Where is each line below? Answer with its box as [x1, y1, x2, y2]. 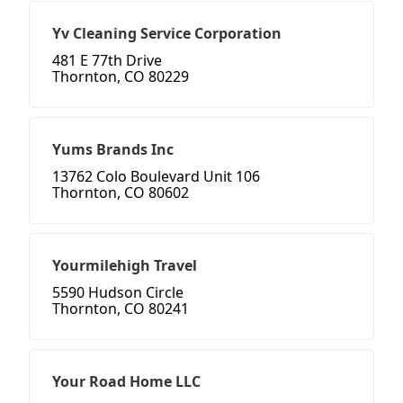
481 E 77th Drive [52, 50, 162, 71]
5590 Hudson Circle [52, 282, 184, 303]
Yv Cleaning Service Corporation [52, 23, 282, 44]
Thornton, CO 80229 [52, 67, 189, 87]
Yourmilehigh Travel [52, 255, 197, 276]
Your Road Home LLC [52, 372, 201, 392]
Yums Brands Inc [52, 139, 174, 160]
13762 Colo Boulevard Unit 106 [52, 166, 260, 187]
